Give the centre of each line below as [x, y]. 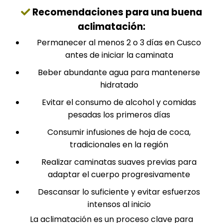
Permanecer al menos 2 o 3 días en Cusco [119, 43]
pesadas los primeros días [119, 115]
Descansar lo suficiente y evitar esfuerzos [119, 192]
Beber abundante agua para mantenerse [119, 72]
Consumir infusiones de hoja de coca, [119, 132]
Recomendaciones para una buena [116, 12]
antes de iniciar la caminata [119, 55]
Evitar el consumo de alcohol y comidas [119, 102]
